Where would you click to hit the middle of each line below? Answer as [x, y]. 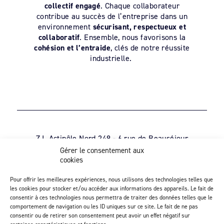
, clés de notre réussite [150, 47]
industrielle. [112, 58]
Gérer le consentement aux [102, 150]
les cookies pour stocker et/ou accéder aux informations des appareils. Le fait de [112, 188]
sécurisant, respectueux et [139, 26]
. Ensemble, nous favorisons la [133, 37]
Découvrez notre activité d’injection [112, 175]
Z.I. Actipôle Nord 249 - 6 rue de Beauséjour [112, 138]
